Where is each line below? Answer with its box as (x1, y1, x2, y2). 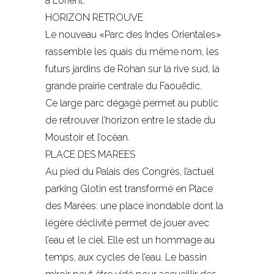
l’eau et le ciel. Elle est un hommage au (45, 234, 215, 246)
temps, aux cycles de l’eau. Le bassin (45, 251, 207, 264)
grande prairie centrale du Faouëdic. (45, 80, 202, 92)
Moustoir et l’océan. (45, 131, 130, 144)
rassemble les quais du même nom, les (45, 46, 219, 58)
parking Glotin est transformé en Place (45, 183, 213, 195)
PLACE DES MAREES (45, 149, 135, 161)
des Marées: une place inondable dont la (45, 200, 223, 212)
